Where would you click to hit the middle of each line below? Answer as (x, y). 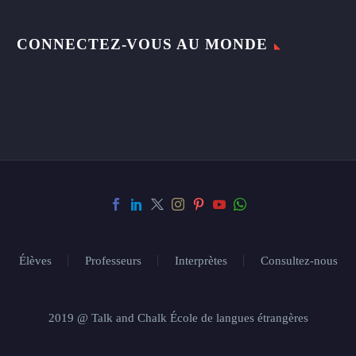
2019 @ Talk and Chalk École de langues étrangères (178, 318)
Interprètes (201, 261)
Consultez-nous (299, 261)
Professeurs (113, 261)
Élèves (35, 261)
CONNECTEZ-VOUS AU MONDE (142, 44)
